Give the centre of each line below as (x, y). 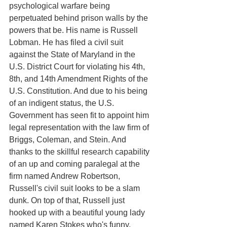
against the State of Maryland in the (73, 54)
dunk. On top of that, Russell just (68, 200)
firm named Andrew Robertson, (66, 176)
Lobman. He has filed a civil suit (67, 42)
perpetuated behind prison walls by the (80, 18)
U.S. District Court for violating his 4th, (78, 66)
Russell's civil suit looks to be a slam (75, 188)
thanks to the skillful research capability (80, 152)
